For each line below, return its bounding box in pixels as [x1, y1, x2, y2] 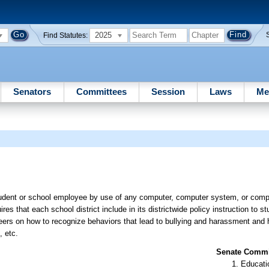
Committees [76, 86, 127, 97]
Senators [13, 86, 52, 97]
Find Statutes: [43, 31, 88, 39]
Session [151, 86, 185, 97]
